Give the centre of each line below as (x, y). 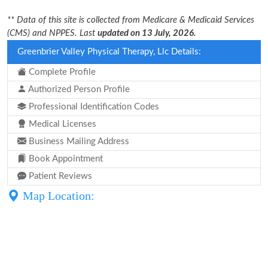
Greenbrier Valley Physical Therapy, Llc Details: (109, 52)
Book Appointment (65, 159)
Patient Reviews (59, 176)
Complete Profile (61, 72)
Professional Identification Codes (93, 107)
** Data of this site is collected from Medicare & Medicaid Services (131, 20)
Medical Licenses (61, 124)
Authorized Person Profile (78, 89)
